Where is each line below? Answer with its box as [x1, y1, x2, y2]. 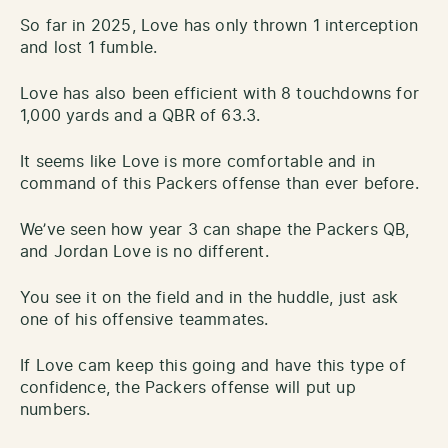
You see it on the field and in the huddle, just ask [20, 290, 399, 307]
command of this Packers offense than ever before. [20, 176, 419, 193]
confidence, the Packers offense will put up [20, 380, 356, 397]
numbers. [20, 402, 91, 419]
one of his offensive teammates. [20, 312, 269, 329]
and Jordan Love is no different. [20, 244, 269, 261]
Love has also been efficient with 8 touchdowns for [20, 86, 419, 103]
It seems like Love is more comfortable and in [20, 154, 376, 171]
